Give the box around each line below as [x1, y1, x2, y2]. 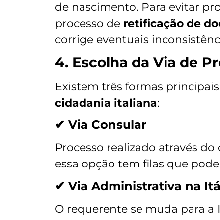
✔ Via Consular [55, 117, 146, 132]
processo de [55, 16, 123, 30]
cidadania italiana [55, 96, 157, 110]
